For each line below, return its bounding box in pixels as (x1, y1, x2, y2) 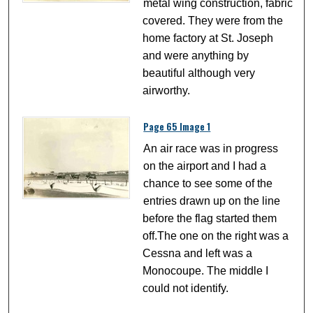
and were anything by (143, 49, 249, 61)
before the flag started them (143, 212, 277, 224)
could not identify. (143, 282, 229, 294)
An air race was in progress (143, 142, 279, 154)
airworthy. (143, 84, 191, 96)
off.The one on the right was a (143, 229, 289, 242)
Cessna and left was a (143, 247, 253, 259)
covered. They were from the (143, 14, 284, 27)
